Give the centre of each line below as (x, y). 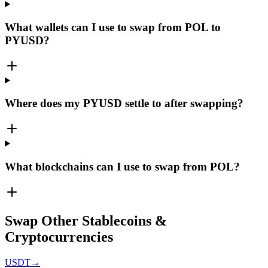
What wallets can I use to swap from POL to (113, 27)
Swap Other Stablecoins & (86, 221)
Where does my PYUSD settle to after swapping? (124, 103)
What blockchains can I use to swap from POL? (122, 166)
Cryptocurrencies (59, 237)
